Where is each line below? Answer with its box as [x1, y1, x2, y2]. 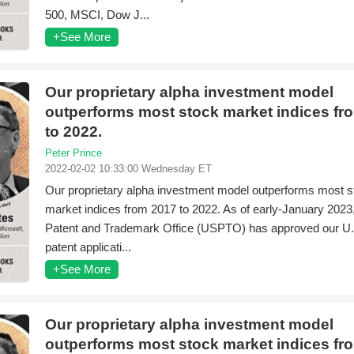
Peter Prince [45, 147, 102, 159]
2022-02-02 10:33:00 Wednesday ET [45, 163, 212, 175]
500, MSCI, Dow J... [45, 8, 149, 21]
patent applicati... [45, 240, 131, 254]
